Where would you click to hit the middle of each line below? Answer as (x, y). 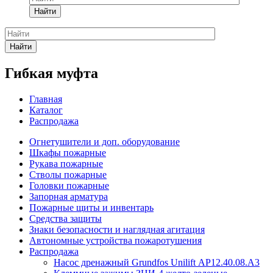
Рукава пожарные (66, 163)
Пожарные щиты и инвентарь (91, 207)
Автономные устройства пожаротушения (115, 240)
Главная (46, 99)
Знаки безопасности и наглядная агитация (117, 229)
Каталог (46, 110)
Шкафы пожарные (68, 152)
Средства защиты (66, 218)
